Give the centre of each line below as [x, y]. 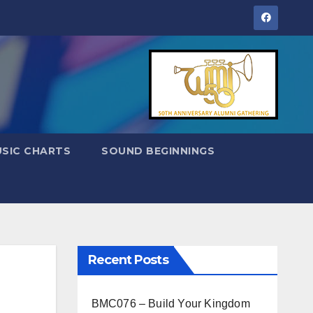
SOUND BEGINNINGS [158, 151]
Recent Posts [128, 260]
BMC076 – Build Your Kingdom [170, 304]
